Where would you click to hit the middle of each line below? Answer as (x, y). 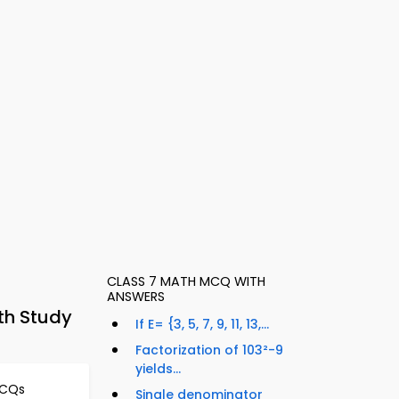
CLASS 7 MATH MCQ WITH (186, 282)
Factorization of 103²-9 (209, 350)
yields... (158, 369)
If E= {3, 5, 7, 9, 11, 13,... (202, 325)
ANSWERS (136, 297)
